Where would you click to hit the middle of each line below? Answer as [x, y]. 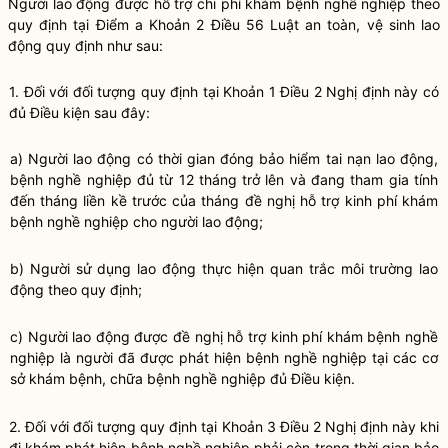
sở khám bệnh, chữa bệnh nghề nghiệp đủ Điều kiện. [182, 378]
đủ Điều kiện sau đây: [79, 112]
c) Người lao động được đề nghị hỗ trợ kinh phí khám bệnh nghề [224, 336]
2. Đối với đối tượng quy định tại [115, 426]
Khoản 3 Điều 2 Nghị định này [318, 426]
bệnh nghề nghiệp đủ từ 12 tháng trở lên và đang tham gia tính [224, 179]
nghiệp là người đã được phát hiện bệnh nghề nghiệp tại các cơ [224, 357]
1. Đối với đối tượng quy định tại [116, 91]
